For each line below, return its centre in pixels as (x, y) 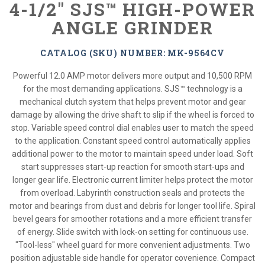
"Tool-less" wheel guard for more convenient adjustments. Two (132, 245)
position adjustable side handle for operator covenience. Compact (132, 258)
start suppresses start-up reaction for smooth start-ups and (132, 167)
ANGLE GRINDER (132, 28)
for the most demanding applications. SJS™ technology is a (132, 89)
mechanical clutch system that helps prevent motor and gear (132, 102)
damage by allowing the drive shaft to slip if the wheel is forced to (132, 115)
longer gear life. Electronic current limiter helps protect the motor (132, 180)
